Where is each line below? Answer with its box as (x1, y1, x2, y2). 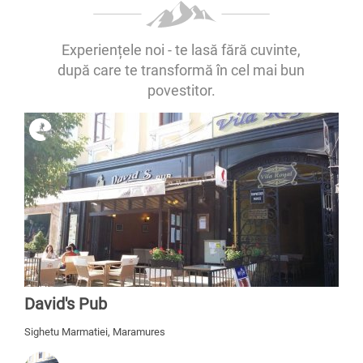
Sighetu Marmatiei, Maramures (24, 326, 165, 338)
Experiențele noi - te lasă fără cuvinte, (62, 41, 301, 58)
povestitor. (147, 82, 216, 99)
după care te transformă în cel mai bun (58, 62, 305, 79)
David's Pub (24, 294, 107, 314)
